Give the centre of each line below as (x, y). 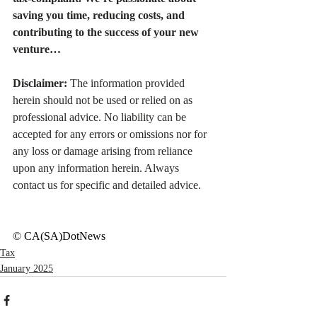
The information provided (127, 83)
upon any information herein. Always (97, 168)
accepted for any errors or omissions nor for (111, 134)
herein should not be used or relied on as (104, 100)
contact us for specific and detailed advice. (107, 185)
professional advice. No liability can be (101, 117)
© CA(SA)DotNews (59, 236)
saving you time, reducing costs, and (100, 15)
